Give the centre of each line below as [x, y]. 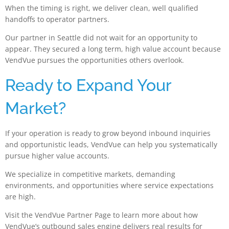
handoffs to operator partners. [57, 19]
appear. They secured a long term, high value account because [113, 49]
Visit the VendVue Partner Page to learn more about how [101, 215]
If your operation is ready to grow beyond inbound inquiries [108, 133]
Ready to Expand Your [88, 85]
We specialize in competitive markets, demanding [90, 174]
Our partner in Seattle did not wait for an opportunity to [101, 38]
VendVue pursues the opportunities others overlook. [95, 60]
